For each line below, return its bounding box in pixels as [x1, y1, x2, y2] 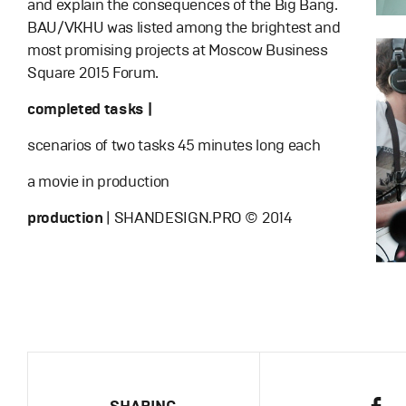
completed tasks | [27, 100, 152, 119]
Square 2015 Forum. [27, 63, 159, 82]
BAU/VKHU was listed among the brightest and [27, 18, 341, 37]
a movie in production [27, 172, 169, 191]
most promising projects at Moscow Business [27, 41, 328, 60]
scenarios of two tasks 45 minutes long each [27, 136, 321, 155]
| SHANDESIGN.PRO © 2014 [102, 208, 292, 227]
